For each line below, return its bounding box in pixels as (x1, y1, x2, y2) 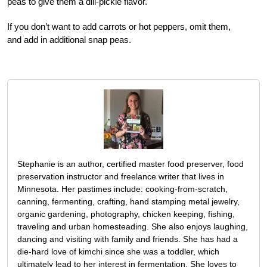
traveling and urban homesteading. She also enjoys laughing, (17, 222, 248, 232)
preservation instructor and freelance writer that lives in (17, 172, 224, 182)
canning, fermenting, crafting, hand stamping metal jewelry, (17, 197, 240, 207)
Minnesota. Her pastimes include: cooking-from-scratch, (17, 184, 228, 194)
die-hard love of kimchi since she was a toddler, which (17, 247, 219, 257)
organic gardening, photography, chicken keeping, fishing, (17, 209, 235, 219)
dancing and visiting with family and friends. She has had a (17, 234, 238, 244)
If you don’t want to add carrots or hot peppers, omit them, (7, 21, 231, 32)
